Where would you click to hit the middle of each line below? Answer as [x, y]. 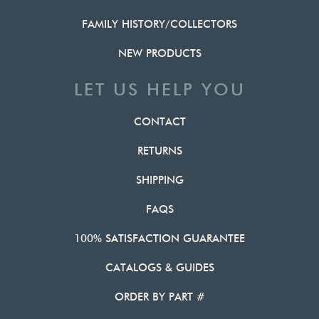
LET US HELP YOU [159, 90]
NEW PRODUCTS [159, 54]
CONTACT [159, 122]
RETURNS [159, 151]
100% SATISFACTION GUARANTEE [159, 239]
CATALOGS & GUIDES [159, 268]
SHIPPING [159, 181]
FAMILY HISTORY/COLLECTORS [159, 25]
